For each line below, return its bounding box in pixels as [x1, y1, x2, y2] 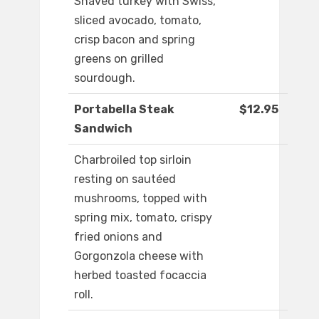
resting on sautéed [74, 172, 176, 187]
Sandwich [74, 122, 132, 136]
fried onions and [74, 230, 162, 244]
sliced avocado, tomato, [74, 14, 202, 28]
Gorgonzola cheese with [74, 249, 204, 263]
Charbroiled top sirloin [74, 153, 192, 167]
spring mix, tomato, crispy [74, 211, 212, 225]
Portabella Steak [74, 103, 174, 117]
